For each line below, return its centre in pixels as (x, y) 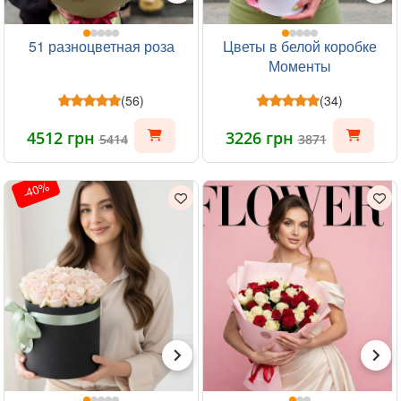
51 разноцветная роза (101, 46)
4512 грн (63, 138)
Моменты (300, 66)
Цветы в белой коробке (300, 46)
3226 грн (261, 138)
